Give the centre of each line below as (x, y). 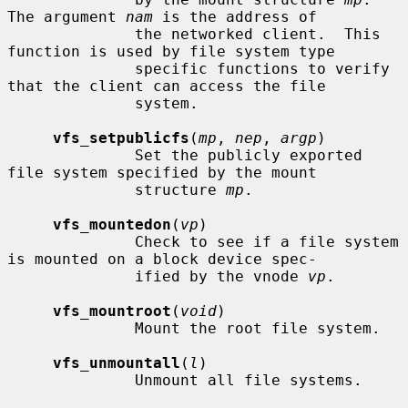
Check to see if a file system (71, 241)
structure (180, 189)
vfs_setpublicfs (121, 138)
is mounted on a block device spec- (162, 259)
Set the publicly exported (71, 155)
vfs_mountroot (112, 311)
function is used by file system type (171, 51)
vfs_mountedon (112, 224)
